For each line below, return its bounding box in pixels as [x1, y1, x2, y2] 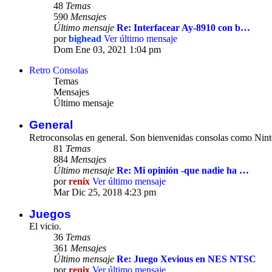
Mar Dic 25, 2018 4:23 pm [53, 187, 156, 198]
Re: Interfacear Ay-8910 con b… [117, 22, 250, 33]
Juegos [29, 208, 71, 221]
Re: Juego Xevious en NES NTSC [117, 254, 256, 265]
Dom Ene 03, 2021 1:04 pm [53, 44, 161, 55]
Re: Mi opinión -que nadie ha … [117, 165, 249, 176]
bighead [69, 33, 101, 44]
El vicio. [29, 221, 61, 232]
